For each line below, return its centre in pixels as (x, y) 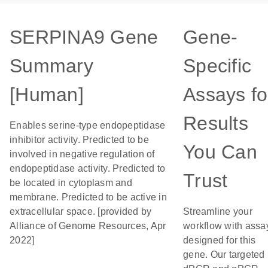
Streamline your (218, 211)
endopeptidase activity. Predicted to (87, 168)
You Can (220, 152)
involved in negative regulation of (82, 154)
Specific (217, 66)
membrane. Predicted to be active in (88, 197)
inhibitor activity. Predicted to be (79, 140)
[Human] (47, 95)
